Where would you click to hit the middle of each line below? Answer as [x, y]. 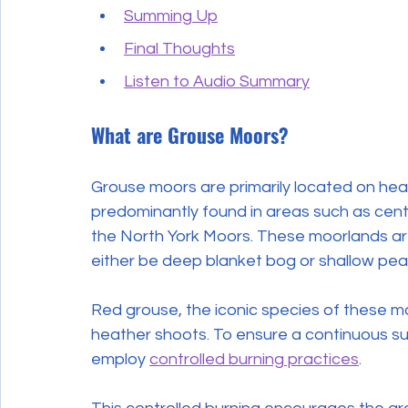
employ [120, 359]
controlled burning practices [254, 359]
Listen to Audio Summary [217, 81]
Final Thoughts [179, 48]
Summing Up [171, 15]
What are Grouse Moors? [190, 134]
